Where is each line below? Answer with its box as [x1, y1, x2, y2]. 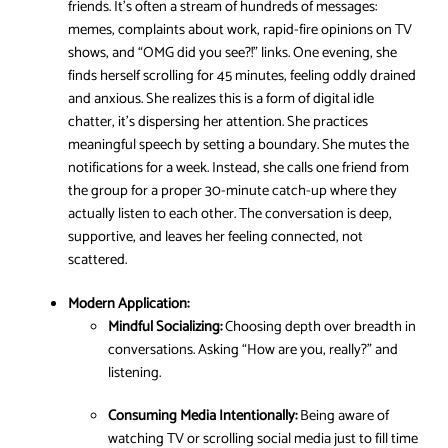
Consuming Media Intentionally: [108, 404, 297, 429]
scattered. [68, 248, 127, 273]
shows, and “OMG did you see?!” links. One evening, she [68, 41, 397, 66]
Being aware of [297, 404, 389, 429]
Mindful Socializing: [108, 314, 222, 339]
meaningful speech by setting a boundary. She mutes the [68, 133, 409, 158]
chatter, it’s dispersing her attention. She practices [68, 110, 368, 135]
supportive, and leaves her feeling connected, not [68, 225, 363, 250]
